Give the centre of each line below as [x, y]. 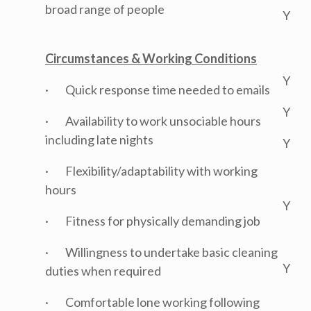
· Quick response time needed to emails [158, 90]
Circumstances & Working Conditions [151, 58]
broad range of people [105, 9]
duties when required [103, 271]
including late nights [99, 140]
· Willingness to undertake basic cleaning [161, 252]
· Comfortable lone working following [152, 302]
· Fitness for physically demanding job [153, 221]
